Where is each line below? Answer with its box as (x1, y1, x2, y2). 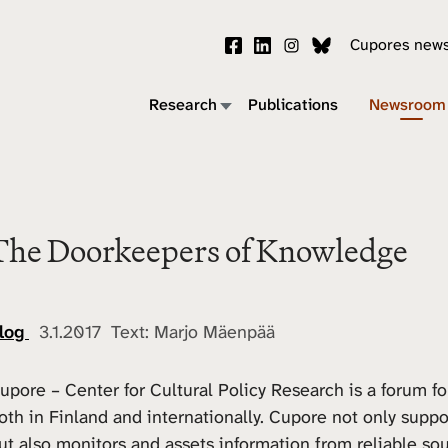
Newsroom (369, 94, 446, 115)
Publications (248, 94, 338, 115)
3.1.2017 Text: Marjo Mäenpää (29, 320, 275, 344)
